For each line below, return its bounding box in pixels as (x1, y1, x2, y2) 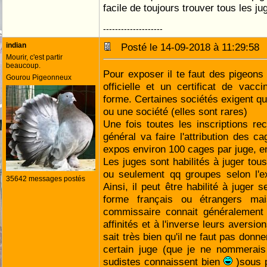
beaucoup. (6, 61, 41, 70)
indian (6, 41, 26, 49)
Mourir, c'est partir (6, 53, 63, 61)
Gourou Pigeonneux (6, 73, 72, 82)
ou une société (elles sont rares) (103, 105, 247, 117)
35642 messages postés (6, 175, 85, 183)
